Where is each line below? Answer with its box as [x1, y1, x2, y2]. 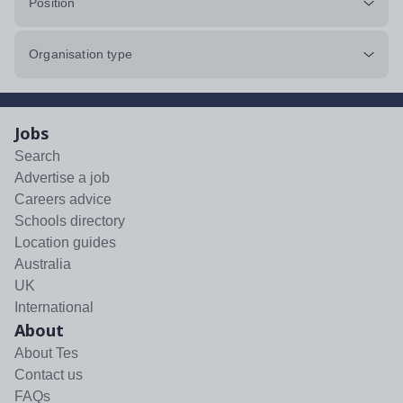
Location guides [14, 235, 116, 250]
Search [14, 148, 60, 164]
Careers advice [14, 192, 112, 207]
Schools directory [14, 213, 125, 228]
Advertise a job [14, 170, 110, 185]
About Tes [14, 345, 78, 361]
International [14, 300, 94, 315]
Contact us [14, 367, 83, 382]
